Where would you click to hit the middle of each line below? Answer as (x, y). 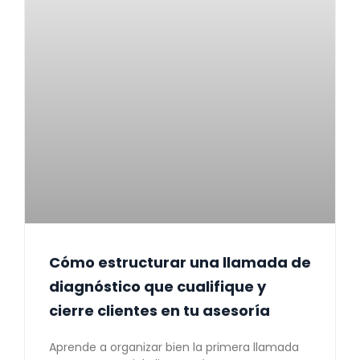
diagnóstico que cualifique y (157, 287)
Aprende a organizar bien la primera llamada (174, 348)
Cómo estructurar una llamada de (180, 263)
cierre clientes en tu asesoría (160, 311)
